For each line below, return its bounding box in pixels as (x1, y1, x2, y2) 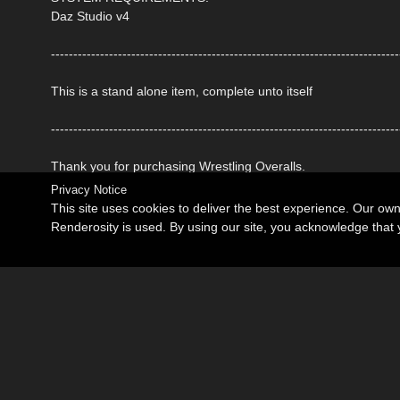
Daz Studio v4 (51, 8, 129, 23)
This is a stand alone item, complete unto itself (51, 83, 312, 98)
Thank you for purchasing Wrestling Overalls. (51, 158, 305, 173)
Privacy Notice (51, 183, 127, 196)
